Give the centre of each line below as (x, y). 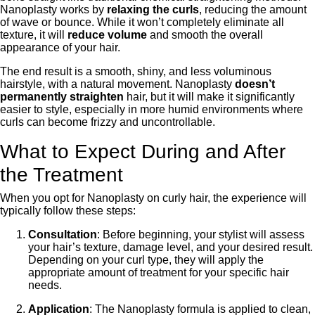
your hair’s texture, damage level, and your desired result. (171, 247)
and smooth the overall (205, 35)
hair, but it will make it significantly (209, 97)
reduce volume (107, 35)
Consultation (63, 234)
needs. (45, 285)
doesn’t (255, 84)
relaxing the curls (153, 9)
